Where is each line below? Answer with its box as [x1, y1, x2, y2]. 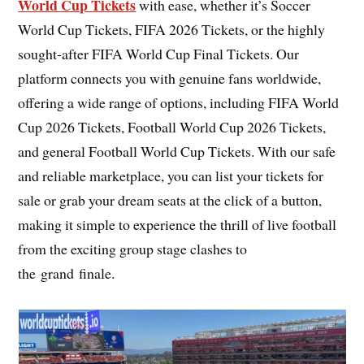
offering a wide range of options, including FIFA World [18, 93, 340, 113]
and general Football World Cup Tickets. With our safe [18, 141, 336, 162]
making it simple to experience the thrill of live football [18, 214, 337, 235]
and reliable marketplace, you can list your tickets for [18, 166, 324, 186]
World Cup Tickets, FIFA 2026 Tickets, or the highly [18, 19, 326, 40]
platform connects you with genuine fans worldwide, [18, 68, 322, 89]
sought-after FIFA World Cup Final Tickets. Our [18, 44, 300, 64]
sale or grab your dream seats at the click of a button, [18, 190, 323, 210]
